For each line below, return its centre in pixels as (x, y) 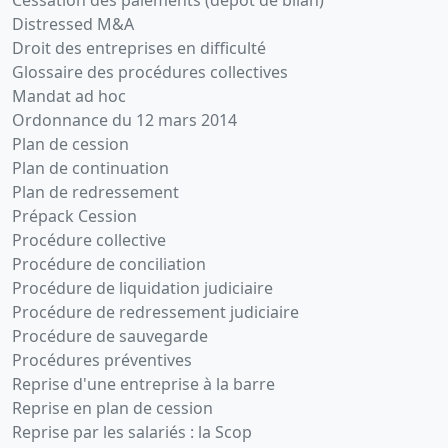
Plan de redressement (95, 192)
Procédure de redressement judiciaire (155, 312)
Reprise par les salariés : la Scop (132, 432)
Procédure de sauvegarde (110, 336)
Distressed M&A (73, 24)
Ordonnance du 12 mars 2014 (124, 120)
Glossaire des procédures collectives (150, 72)
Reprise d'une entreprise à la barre (143, 384)
